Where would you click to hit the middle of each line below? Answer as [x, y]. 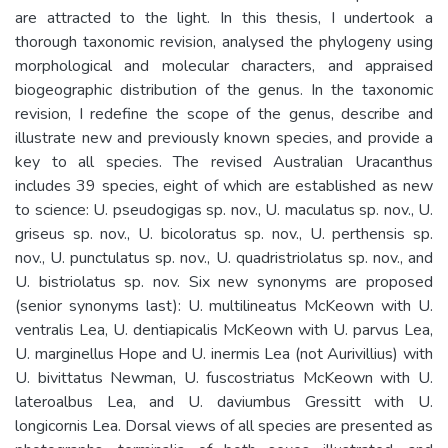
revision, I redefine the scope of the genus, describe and [224, 113]
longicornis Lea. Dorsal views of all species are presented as [224, 425]
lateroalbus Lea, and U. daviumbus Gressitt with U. [224, 401]
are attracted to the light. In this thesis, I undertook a [224, 17]
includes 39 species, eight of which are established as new [224, 185]
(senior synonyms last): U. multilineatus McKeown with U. [224, 305]
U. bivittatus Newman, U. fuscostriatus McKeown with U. [224, 377]
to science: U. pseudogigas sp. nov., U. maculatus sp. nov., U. [224, 209]
